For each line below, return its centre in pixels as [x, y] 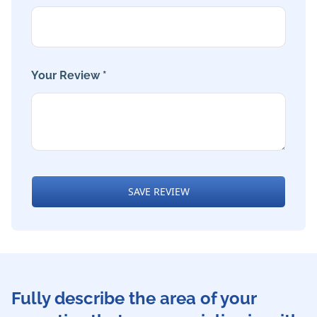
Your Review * [69, 76]
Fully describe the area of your [134, 299]
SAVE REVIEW [158, 192]
